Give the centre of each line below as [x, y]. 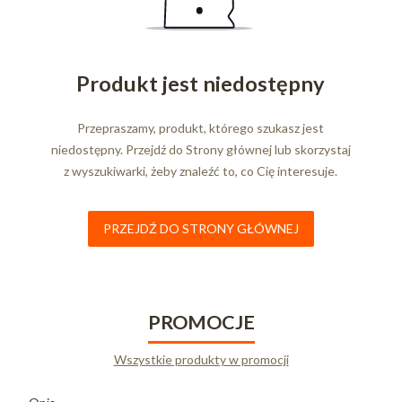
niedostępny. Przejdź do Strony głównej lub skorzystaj [201, 149]
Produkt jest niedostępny [201, 83]
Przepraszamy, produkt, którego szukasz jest [201, 127]
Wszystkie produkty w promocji [201, 359]
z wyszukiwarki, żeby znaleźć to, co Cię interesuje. [201, 170]
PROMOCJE [201, 322]
